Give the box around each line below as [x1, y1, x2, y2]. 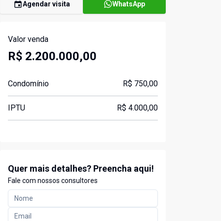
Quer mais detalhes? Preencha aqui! [8, 163, 154, 174]
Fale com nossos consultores [8, 177, 98, 185]
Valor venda [8, 35, 48, 44]
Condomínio [8, 79, 49, 89]
